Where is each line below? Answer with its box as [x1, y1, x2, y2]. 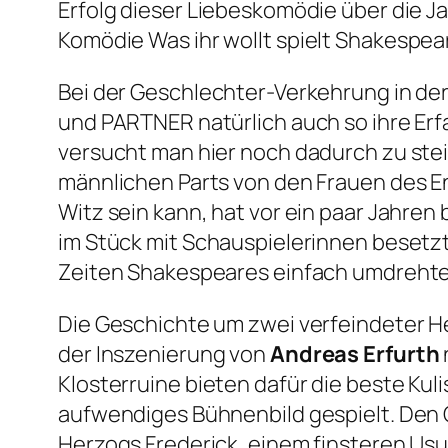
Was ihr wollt [148, 25, 272, 56]
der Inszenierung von [58, 339, 270, 370]
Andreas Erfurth [269, 339, 440, 370]
